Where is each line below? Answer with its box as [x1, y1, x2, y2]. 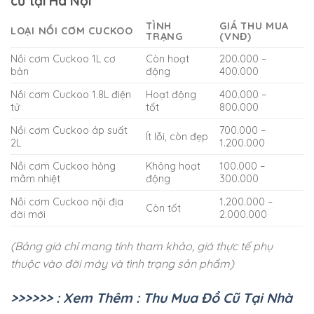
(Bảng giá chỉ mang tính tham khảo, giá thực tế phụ [11, 238, 273, 253]
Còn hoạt [146, 52, 190, 65]
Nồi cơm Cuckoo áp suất [11, 123, 128, 137]
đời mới [11, 207, 46, 221]
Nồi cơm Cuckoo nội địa [11, 195, 123, 208]
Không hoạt [146, 159, 201, 172]
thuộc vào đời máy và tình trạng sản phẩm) [11, 256, 234, 271]
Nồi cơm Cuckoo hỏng [11, 159, 116, 172]
